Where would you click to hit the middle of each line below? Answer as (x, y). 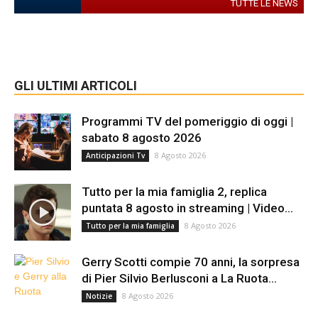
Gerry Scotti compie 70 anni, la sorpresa (191, 262)
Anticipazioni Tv (115, 155)
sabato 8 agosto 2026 (142, 137)
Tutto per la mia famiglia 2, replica (174, 191)
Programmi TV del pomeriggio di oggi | (187, 121)
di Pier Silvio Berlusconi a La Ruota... (179, 278)
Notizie (99, 296)
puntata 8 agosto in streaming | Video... (187, 208)
